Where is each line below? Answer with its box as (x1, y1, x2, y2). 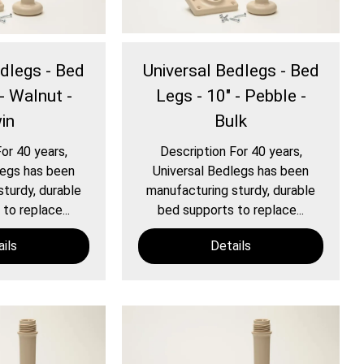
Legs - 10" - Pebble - (155, 86, 306, 106)
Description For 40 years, (159, 144, 302, 160)
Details (210, 238, 252, 254)
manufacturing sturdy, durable (146, 183, 316, 199)
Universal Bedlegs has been (153, 163, 310, 180)
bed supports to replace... (158, 202, 305, 219)
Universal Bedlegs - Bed (142, 61, 319, 81)
